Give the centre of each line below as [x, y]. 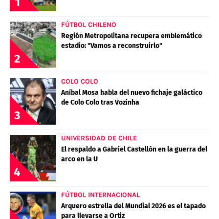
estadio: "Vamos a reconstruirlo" [112, 45]
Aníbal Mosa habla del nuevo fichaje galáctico [132, 92]
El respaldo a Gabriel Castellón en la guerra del [134, 149]
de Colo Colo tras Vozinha [100, 102]
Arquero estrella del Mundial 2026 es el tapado [133, 206]
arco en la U [79, 159]
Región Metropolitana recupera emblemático [131, 36]
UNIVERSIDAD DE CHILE [99, 138]
